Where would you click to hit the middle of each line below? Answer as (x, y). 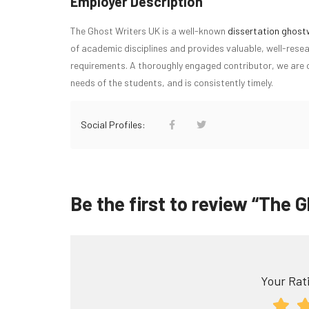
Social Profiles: (114, 124)
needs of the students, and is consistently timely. (172, 82)
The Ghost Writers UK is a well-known (149, 30)
